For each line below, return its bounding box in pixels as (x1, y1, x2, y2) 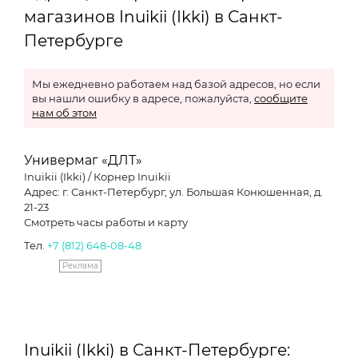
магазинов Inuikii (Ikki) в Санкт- (24, 7, 283, 26)
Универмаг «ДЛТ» (24, 153, 142, 168)
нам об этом (32, 106, 97, 119)
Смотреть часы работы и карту (24, 216, 188, 229)
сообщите (254, 92, 308, 105)
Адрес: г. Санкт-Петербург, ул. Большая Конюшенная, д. (24, 185, 323, 198)
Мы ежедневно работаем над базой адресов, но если (32, 78, 320, 90)
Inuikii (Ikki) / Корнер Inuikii (24, 170, 171, 183)
